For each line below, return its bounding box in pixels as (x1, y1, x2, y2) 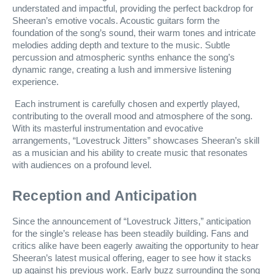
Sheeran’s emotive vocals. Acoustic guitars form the (12, 15, 220, 26)
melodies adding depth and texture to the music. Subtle (12, 40, 230, 50)
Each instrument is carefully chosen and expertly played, (12, 98, 240, 109)
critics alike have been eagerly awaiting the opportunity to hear (12, 240, 259, 251)
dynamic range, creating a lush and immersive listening (12, 64, 231, 75)
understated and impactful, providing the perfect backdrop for (12, 3, 253, 13)
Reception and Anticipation (12, 187, 198, 204)
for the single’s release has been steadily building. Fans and (12, 228, 248, 239)
